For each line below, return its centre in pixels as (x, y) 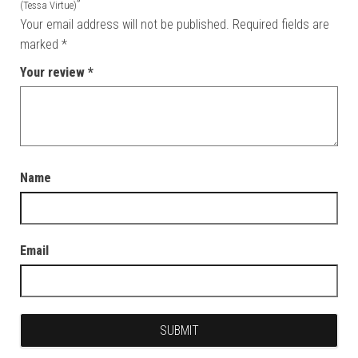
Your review (54, 72)
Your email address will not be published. (125, 24)
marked (41, 44)
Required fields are (281, 24)
